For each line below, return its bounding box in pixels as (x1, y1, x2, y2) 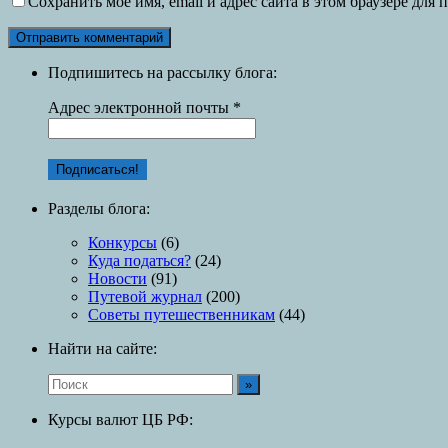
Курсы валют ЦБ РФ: (48, 410, 193, 428)
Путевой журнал (88, 287, 202, 305)
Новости (88, 269, 147, 287)
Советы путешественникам (88, 305, 275, 323)
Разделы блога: (48, 199, 150, 217)
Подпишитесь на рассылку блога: (48, 63, 277, 81)
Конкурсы (88, 233, 157, 251)
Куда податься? (88, 251, 191, 269)
